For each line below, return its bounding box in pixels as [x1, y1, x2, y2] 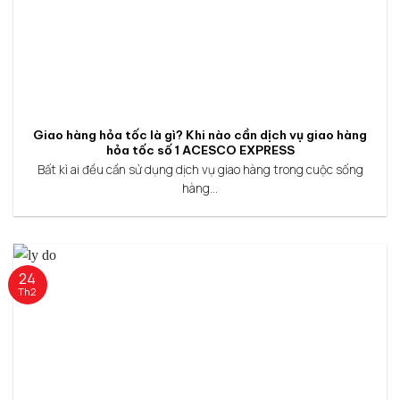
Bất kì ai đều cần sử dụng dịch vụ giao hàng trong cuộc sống [37, 162, 363, 179]
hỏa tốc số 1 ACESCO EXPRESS [105, 142, 295, 159]
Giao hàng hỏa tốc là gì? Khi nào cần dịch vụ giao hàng [33, 127, 367, 144]
